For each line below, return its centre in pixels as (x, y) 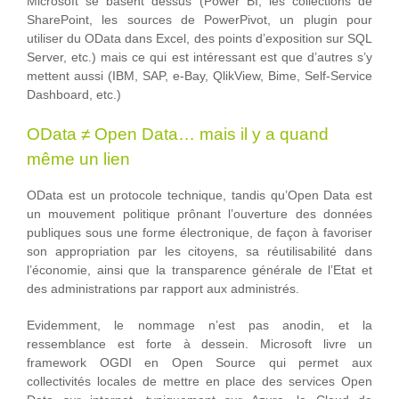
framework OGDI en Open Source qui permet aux (199, 363)
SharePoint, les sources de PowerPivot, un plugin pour (199, 20)
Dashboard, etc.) (74, 95)
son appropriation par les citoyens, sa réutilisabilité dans (199, 252)
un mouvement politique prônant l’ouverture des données (199, 214)
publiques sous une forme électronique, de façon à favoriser (199, 233)
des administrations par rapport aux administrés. (163, 289)
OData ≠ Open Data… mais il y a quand (178, 134)
